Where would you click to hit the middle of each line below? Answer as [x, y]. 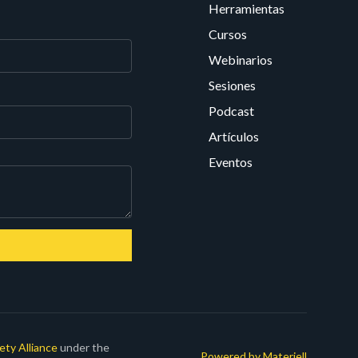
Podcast [232, 111]
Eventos [231, 162]
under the [83, 347]
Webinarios [241, 60]
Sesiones [233, 85]
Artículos [234, 136]
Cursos [228, 34]
